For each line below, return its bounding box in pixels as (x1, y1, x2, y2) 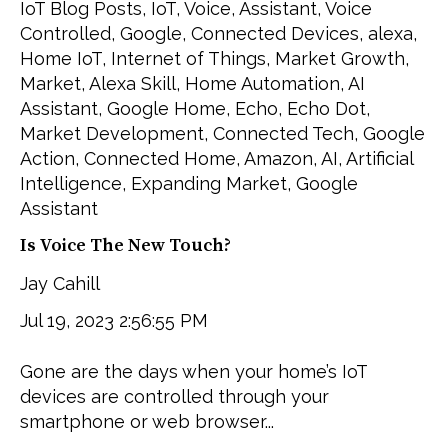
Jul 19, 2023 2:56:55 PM (20, 310, 208, 332)
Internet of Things (111, 47, 266, 69)
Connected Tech (213, 122, 354, 144)
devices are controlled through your (20, 385, 329, 407)
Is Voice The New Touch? (20, 234, 231, 258)
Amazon (244, 147, 313, 169)
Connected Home (84, 147, 236, 169)
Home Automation (185, 72, 340, 94)
